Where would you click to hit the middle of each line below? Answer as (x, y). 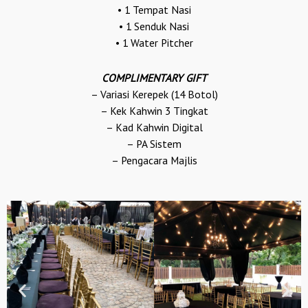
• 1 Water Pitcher (154, 42)
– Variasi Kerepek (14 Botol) (154, 94)
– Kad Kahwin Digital (154, 127)
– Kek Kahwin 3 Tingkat (154, 110)
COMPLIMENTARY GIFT (154, 77)
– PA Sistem (154, 143)
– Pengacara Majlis (154, 160)
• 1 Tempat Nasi (154, 9)
